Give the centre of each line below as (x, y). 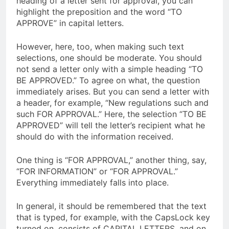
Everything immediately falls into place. (93, 182)
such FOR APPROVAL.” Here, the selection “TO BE (111, 114)
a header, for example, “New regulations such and (112, 102)
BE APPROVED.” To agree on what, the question (108, 80)
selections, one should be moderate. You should (109, 58)
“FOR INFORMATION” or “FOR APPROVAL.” (97, 171)
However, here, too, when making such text (100, 46)
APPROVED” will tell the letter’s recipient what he (111, 125)
